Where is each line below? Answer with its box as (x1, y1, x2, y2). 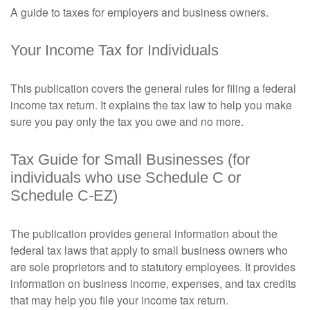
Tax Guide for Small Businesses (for (10, 151, 250, 168)
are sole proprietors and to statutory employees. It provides (10, 259, 295, 275)
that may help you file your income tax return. (10, 292, 228, 308)
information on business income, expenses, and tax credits (10, 275, 296, 291)
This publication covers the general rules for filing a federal (10, 80, 296, 96)
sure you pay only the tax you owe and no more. (10, 113, 244, 129)
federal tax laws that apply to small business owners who (10, 242, 288, 258)
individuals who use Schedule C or (10, 169, 241, 186)
